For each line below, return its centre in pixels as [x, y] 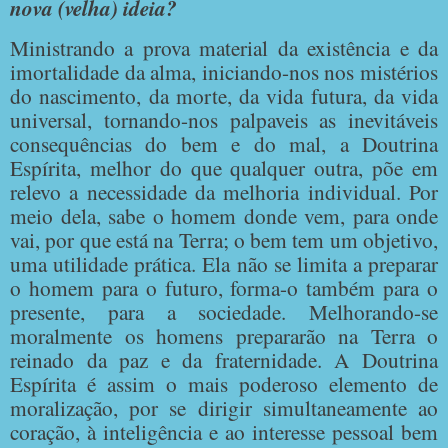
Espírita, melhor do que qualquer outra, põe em [224, 167]
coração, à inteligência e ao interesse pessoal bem [224, 431]
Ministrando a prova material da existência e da [224, 47]
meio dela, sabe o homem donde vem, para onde [224, 215]
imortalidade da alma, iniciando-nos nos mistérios [224, 71]
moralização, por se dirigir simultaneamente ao [224, 407]
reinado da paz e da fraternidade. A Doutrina [224, 359]
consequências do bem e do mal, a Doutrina [224, 143]
